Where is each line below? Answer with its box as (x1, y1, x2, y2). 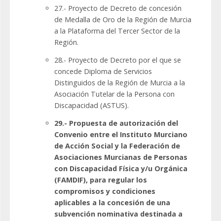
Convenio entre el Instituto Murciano (54, 130, 187, 140)
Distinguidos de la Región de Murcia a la (54, 78, 185, 88)
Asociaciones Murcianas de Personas (54, 152, 187, 162)
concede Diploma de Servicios (54, 67, 152, 76)
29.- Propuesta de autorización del (54, 118, 178, 128)
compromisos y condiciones (54, 186, 155, 196)
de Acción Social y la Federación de (54, 141, 180, 151)
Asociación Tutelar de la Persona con (54, 89, 175, 99)
